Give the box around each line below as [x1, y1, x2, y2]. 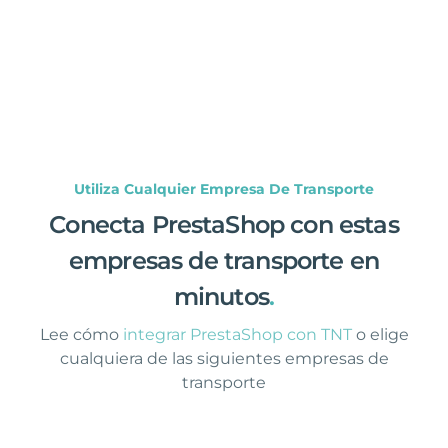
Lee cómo [39, 324, 123, 344]
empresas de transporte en [68, 245, 379, 275]
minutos [173, 281, 269, 311]
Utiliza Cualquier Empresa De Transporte [74, 179, 374, 198]
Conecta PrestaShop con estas [49, 209, 399, 239]
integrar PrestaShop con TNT [122, 324, 352, 344]
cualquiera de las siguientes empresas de [59, 348, 389, 368]
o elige [355, 324, 409, 344]
